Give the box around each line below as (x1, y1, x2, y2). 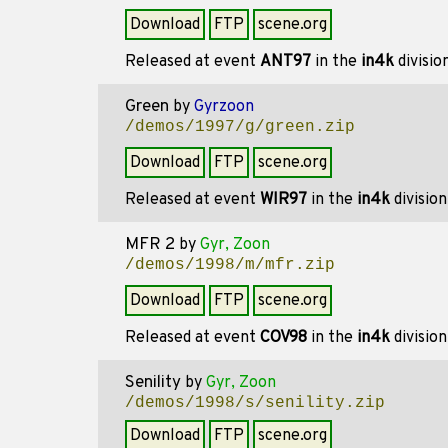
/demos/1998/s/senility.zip (125, 394, 385, 412)
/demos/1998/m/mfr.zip (125, 256, 335, 274)
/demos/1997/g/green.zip (125, 118, 355, 136)
